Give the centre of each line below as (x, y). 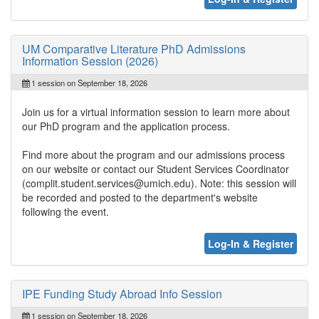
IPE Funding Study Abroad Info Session (122, 293)
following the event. (66, 211)
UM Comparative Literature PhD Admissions (134, 48)
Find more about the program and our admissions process (153, 154)
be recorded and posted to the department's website (140, 197)
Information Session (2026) (90, 61)
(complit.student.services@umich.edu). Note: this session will (159, 183)
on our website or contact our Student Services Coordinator (156, 168)
